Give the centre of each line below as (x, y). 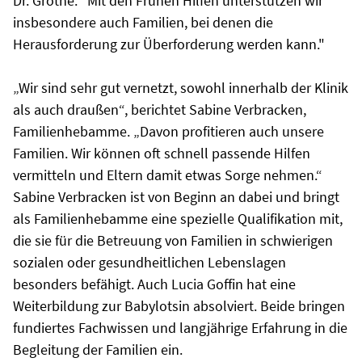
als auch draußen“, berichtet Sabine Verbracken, (160, 109)
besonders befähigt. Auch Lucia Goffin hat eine (154, 284)
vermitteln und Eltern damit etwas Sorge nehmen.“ (168, 175)
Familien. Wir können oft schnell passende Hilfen (162, 153)
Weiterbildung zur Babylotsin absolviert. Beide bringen (179, 306)
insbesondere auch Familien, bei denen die (143, 22)
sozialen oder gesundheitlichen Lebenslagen (149, 262)
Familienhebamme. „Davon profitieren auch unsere (168, 131)
